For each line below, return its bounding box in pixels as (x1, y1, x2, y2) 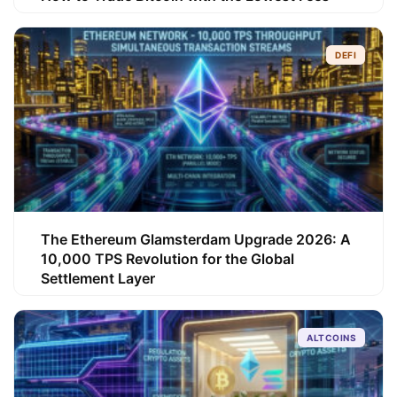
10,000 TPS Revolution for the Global (41, 250, 294, 268)
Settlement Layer (41, 269, 155, 287)
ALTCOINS (307, 332, 356, 343)
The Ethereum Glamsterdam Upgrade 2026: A (41, 230, 351, 248)
